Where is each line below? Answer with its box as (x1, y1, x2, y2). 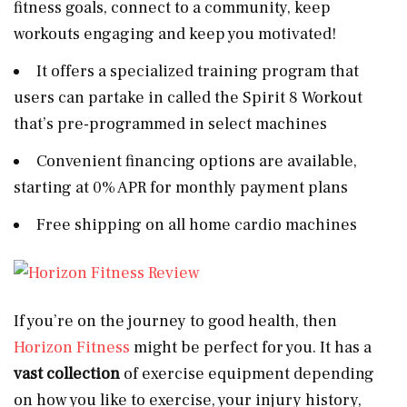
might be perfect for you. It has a (130, 336, 372, 358)
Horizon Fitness (14, 336, 130, 358)
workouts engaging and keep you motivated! (14, 23, 340, 45)
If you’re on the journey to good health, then (14, 310, 337, 332)
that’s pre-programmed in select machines (14, 113, 331, 134)
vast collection (14, 362, 120, 384)
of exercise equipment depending (120, 362, 374, 384)
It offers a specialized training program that (36, 60, 359, 82)
